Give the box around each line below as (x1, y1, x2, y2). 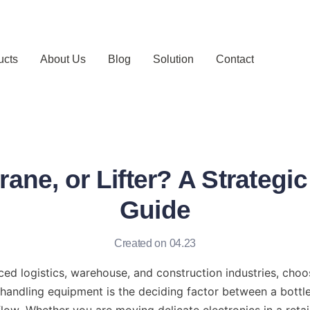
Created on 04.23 (114, 237, 196, 249)
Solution (152, 53, 194, 66)
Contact (215, 53, 254, 66)
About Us (39, 53, 86, 66)
